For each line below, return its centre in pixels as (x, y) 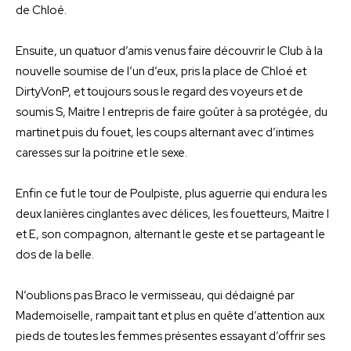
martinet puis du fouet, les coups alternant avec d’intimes (165, 132)
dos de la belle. (55, 254)
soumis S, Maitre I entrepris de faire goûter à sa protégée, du (172, 112)
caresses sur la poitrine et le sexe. (101, 152)
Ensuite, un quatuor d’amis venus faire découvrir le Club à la (169, 51)
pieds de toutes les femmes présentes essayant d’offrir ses (170, 336)
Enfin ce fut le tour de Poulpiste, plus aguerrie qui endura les (171, 193)
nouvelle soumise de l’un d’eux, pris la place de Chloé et (161, 71)
